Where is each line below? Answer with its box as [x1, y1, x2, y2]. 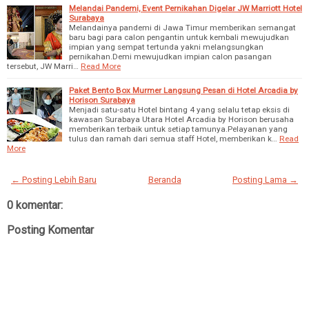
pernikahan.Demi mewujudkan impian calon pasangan [69, 52, 272, 62]
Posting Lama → [232, 175, 298, 186]
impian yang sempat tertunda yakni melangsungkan [69, 42, 263, 52]
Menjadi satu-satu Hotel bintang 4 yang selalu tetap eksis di [69, 105, 290, 115]
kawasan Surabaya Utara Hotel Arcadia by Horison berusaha [69, 114, 294, 125]
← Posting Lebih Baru [11, 175, 97, 186]
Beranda [148, 175, 181, 186]
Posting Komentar [7, 223, 94, 237]
